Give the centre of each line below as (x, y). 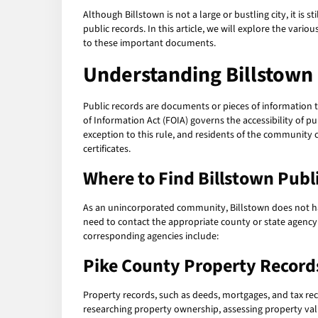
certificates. (107, 149)
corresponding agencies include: (151, 237)
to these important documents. (149, 44)
